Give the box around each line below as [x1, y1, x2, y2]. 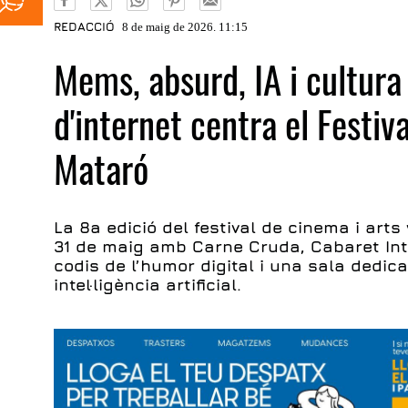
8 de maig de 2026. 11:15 [122, 20, 249, 34]
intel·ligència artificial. [54, 275, 242, 294]
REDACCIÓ [54, 19, 116, 34]
